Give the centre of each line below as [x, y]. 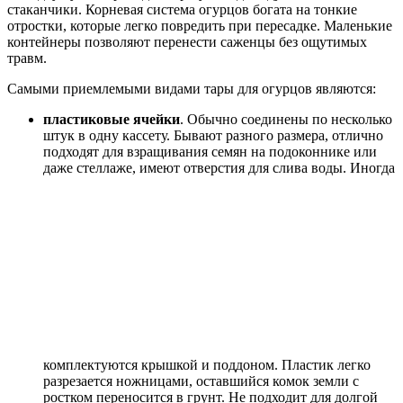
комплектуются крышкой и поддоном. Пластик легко [207, 365]
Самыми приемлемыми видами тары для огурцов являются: [192, 89]
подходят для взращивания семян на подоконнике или [210, 152]
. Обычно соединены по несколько [286, 120]
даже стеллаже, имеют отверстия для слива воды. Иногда [219, 168]
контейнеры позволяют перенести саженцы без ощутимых [187, 42]
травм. [27, 58]
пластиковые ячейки [112, 120]
